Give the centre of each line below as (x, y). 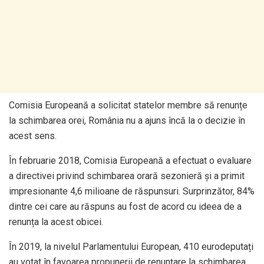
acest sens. (33, 136)
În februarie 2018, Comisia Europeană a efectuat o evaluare (130, 161)
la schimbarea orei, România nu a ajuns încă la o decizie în (127, 121)
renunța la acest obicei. (56, 222)
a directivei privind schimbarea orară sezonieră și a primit (127, 176)
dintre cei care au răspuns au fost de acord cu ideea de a (125, 207)
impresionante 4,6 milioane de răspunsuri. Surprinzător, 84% (132, 192)
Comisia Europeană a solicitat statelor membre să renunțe (128, 105)
